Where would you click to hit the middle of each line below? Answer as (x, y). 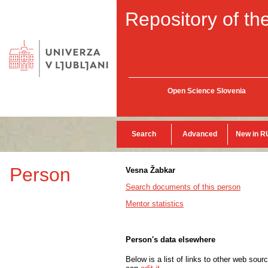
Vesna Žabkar (150, 170)
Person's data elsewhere (170, 240)
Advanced (200, 134)
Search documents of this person (183, 187)
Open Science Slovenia (206, 91)
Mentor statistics (155, 204)
